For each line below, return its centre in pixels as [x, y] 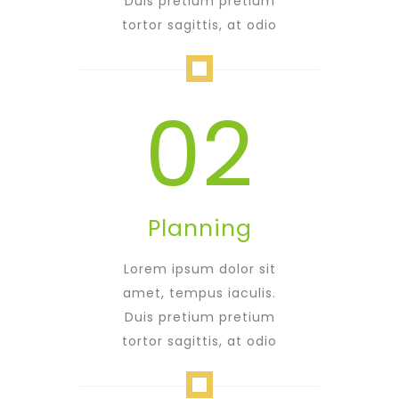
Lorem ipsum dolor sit [199, 269]
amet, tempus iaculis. [199, 293]
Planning [199, 228]
